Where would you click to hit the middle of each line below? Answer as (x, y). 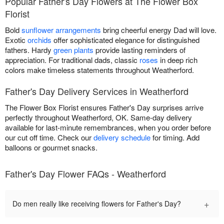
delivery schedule (122, 137)
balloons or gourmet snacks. (51, 147)
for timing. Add (175, 137)
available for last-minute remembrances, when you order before (108, 127)
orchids (39, 39)
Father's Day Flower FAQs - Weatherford (85, 173)
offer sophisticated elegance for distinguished (125, 39)
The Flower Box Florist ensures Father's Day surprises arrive (104, 107)
